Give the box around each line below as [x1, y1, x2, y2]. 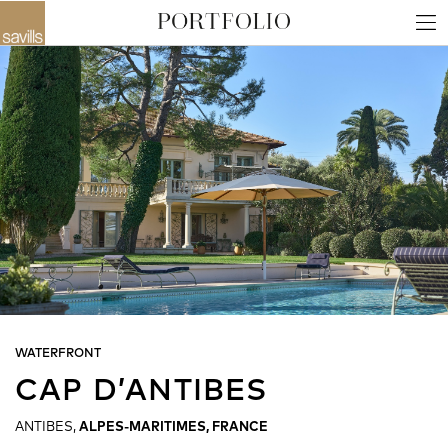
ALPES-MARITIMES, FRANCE [79, 417, 268, 434]
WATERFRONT [15, 344, 101, 360]
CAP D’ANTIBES [15, 369, 268, 408]
